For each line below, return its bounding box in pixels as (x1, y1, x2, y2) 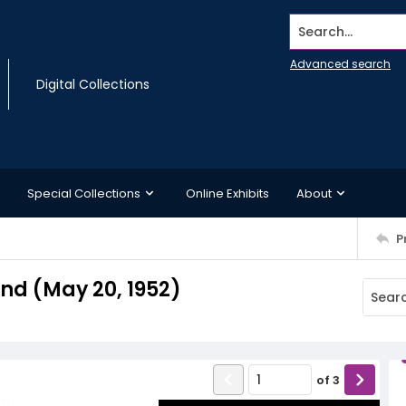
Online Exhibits (186, 184, 269, 202)
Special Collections (27, 184, 140, 202)
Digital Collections (36, 75, 150, 93)
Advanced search (290, 56, 391, 72)
